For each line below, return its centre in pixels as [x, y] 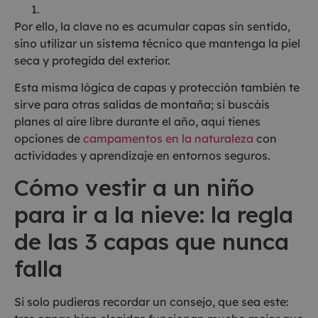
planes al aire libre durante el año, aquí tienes [137, 121]
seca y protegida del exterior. [92, 60]
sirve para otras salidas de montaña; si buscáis [142, 104]
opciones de [49, 138]
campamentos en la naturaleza [168, 138]
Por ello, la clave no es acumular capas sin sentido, [152, 26]
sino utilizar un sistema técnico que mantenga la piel [157, 43]
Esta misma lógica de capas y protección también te [157, 87]
